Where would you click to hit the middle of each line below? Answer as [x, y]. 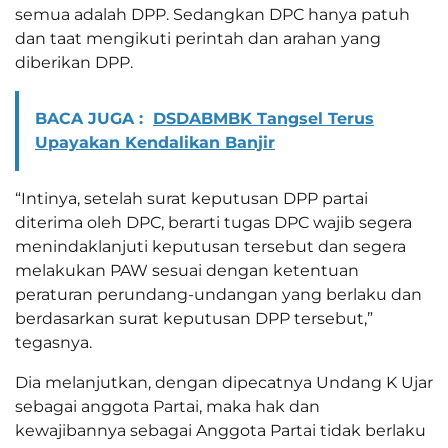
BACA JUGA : [89, 119]
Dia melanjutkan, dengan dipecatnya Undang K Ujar [224, 383]
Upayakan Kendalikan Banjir [155, 143]
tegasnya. [53, 343]
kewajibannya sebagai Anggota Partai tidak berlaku [220, 431]
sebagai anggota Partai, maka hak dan [167, 407]
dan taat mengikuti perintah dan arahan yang [198, 39]
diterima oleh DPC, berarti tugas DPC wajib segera [213, 223]
